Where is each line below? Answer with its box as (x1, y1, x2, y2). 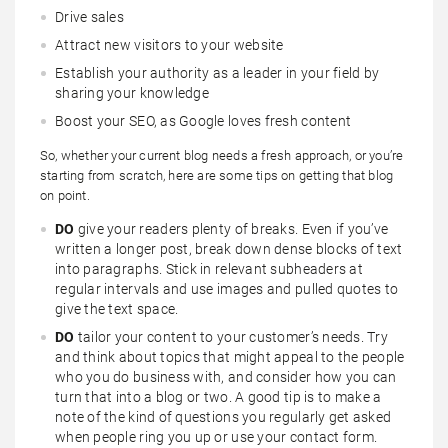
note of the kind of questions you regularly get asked (55, 408, 392, 425)
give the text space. (55, 300, 179, 317)
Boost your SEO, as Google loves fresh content (55, 112, 352, 129)
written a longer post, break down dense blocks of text (55, 240, 403, 257)
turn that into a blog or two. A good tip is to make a (55, 388, 382, 405)
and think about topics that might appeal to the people (55, 348, 405, 365)
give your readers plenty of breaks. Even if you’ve (77, 220, 389, 237)
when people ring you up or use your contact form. (55, 428, 378, 445)
